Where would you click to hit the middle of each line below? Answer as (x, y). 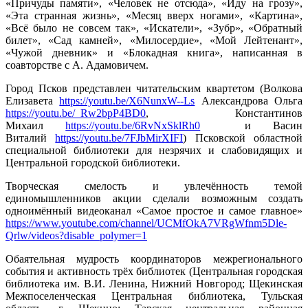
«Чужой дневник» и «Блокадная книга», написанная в (154, 52)
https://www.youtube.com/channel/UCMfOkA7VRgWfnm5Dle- (146, 223)
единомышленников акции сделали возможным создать (154, 198)
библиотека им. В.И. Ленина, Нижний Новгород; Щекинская (154, 283)
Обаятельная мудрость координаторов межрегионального (154, 258)
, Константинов (224, 113)
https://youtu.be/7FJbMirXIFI (119, 137)
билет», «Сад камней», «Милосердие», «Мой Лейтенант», (154, 40)
